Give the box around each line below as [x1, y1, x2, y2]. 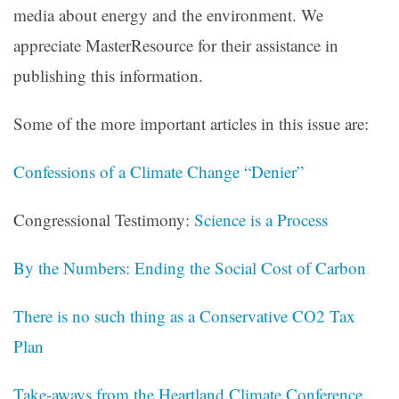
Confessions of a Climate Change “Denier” [13, 160, 304, 183]
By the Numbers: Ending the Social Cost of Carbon [13, 256, 366, 280]
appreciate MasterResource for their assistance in [13, 34, 338, 57]
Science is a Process [194, 208, 328, 232]
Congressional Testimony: [13, 208, 194, 232]
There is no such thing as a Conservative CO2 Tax [13, 305, 355, 328]
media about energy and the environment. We [13, 4, 323, 27]
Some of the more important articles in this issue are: [13, 112, 369, 135]
